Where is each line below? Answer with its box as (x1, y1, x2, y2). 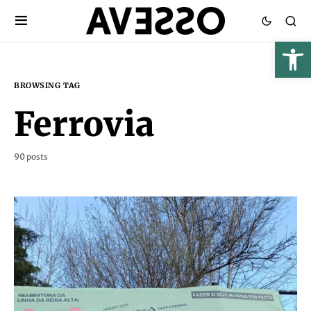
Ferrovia (14, 103, 155, 145)
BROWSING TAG (14, 81, 81, 90)
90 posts (14, 151, 48, 162)
